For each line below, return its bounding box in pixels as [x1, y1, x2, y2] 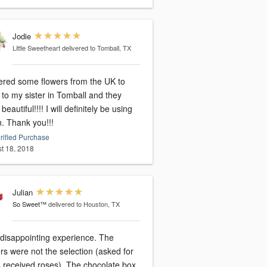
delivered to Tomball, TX [61, 43, 131, 53]
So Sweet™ [12, 199, 46, 209]
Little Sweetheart [12, 43, 60, 53]
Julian [12, 187, 33, 198]
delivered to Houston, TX [48, 199, 120, 209]
